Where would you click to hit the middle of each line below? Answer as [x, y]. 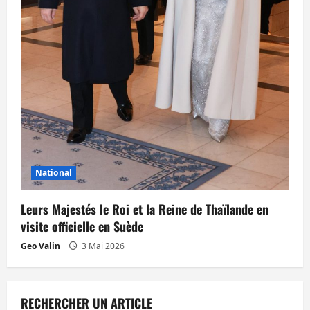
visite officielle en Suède [82, 226]
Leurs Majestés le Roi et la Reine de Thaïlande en [145, 209]
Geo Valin [40, 246]
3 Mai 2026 [102, 246]
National [54, 172]
